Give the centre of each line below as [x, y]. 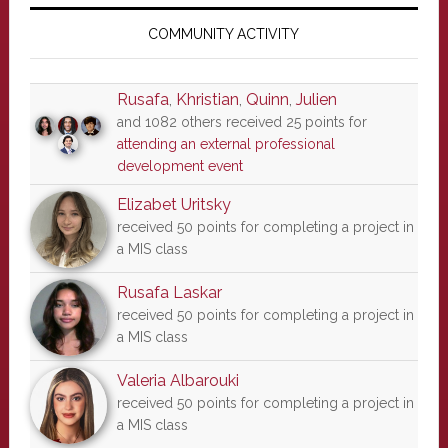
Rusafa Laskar [169, 292]
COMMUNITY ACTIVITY [224, 34]
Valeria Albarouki [177, 380]
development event [179, 166]
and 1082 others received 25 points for [241, 122]
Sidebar [65, 39]
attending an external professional [225, 144]
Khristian [207, 99]
